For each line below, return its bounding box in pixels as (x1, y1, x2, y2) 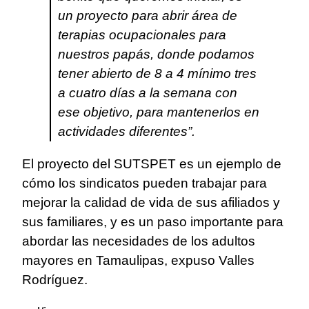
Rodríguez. (22, 272, 88, 287)
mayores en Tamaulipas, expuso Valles (22, 252, 255, 268)
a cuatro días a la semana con (58, 85, 237, 100)
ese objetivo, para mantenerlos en (58, 104, 259, 119)
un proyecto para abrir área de (58, 8, 237, 23)
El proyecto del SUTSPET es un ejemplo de (22, 156, 281, 171)
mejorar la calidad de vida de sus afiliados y (22, 195, 280, 210)
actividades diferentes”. (58, 123, 195, 139)
